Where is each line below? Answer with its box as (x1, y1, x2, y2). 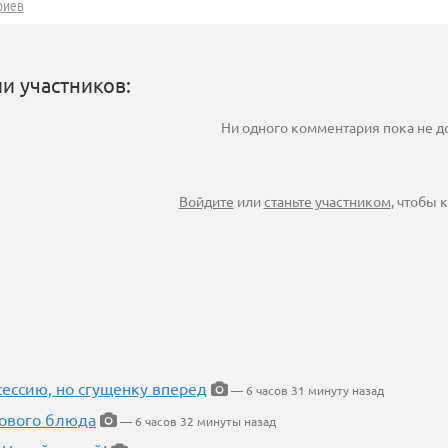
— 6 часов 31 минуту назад (228, 382, 384, 399)
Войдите (178, 192, 234, 211)
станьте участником (263, 192, 391, 211)
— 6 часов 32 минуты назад (117, 413, 276, 430)
